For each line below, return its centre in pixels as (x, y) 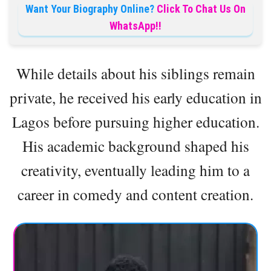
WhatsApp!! (135, 25)
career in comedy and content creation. (135, 194)
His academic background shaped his (135, 145)
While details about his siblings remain (135, 73)
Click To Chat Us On (201, 8)
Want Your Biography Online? (90, 8)
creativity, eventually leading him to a (135, 170)
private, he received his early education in (135, 97)
